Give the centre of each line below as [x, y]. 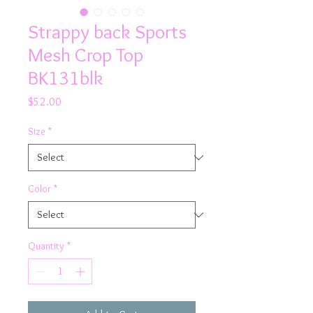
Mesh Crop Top [86, 54]
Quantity [46, 246]
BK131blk [66, 78]
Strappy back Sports [107, 31]
